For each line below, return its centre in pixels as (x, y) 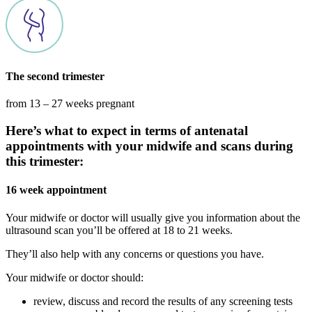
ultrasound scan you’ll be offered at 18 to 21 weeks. (119, 230)
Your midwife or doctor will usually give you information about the (153, 217)
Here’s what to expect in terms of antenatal (127, 131)
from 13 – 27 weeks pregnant (70, 104)
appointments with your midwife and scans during (149, 146)
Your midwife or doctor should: (75, 277)
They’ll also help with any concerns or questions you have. (135, 253)
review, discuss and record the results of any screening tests (163, 301)
